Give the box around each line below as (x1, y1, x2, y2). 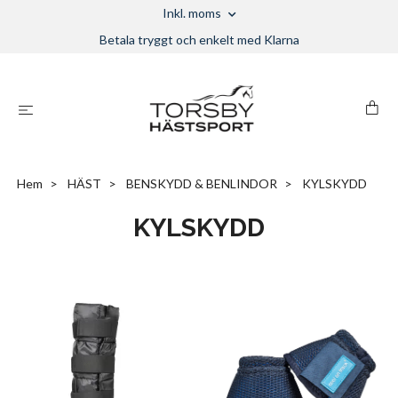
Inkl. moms (162, 5, 224, 20)
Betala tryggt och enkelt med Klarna (99, 32, 299, 47)
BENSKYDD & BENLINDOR (126, 176, 277, 191)
